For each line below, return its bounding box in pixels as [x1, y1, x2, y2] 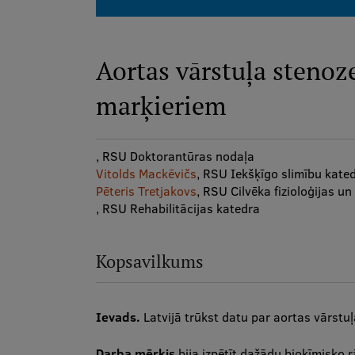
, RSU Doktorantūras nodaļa [95, 147, 254, 165]
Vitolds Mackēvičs [95, 165, 197, 182]
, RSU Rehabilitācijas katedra [95, 200, 260, 217]
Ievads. [95, 308, 140, 326]
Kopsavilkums [95, 250, 204, 273]
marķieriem [95, 89, 227, 122]
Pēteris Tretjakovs [95, 182, 197, 200]
